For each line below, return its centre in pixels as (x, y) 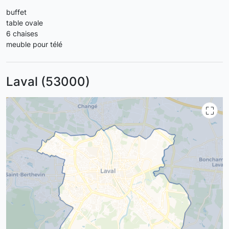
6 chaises (22, 33)
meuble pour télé (34, 44)
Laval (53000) (48, 82)
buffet (16, 12)
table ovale (25, 23)
